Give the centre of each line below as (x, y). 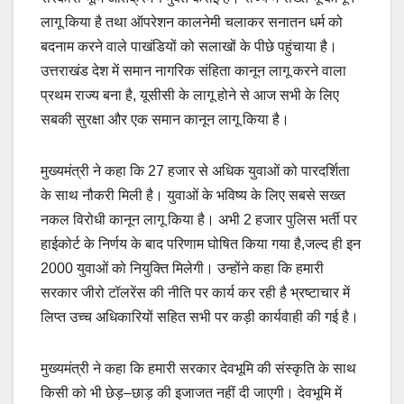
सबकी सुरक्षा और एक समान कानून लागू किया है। (165, 120)
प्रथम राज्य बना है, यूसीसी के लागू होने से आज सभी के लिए (190, 96)
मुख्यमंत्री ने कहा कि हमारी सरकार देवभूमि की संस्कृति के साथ (198, 369)
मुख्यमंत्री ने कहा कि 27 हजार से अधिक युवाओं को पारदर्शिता (195, 171)
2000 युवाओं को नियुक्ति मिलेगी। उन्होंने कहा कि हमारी (182, 269)
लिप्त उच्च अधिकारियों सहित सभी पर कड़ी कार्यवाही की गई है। (200, 317)
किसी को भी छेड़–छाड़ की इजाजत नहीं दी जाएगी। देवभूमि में (191, 393)
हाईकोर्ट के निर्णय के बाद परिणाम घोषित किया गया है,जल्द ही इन (201, 244)
